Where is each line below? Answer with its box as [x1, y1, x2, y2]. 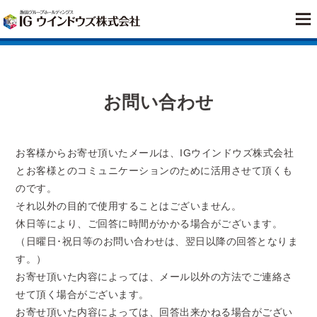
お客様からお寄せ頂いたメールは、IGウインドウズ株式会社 [16, 147, 294, 158]
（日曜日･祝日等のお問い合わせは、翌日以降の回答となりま [16, 236, 299, 247]
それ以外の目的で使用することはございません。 [16, 200, 242, 212]
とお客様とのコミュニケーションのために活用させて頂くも [16, 165, 293, 176]
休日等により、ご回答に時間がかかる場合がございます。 [16, 218, 283, 229]
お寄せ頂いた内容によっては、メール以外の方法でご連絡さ [16, 271, 293, 282]
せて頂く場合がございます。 [16, 289, 149, 300]
